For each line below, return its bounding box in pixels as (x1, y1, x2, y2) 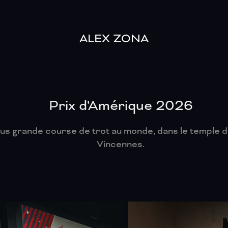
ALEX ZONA (79, 31, 149, 46)
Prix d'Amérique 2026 (48, 97, 193, 114)
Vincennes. (97, 138, 145, 150)
